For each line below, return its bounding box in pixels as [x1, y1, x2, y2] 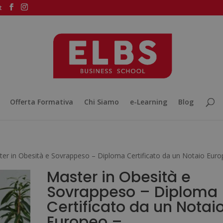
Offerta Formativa [9, 97, 73, 107]
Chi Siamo [84, 97, 119, 107]
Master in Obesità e [46, 167, 191, 188]
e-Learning [129, 97, 167, 107]
